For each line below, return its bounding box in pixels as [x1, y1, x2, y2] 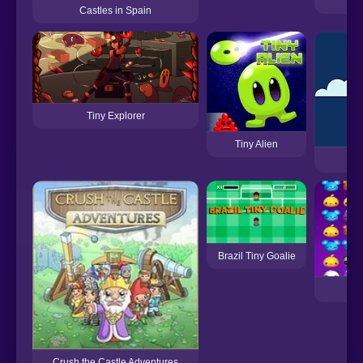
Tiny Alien [235, 138, 278, 150]
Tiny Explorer [86, 109, 145, 122]
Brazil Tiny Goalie [217, 250, 296, 262]
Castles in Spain [79, 4, 152, 16]
